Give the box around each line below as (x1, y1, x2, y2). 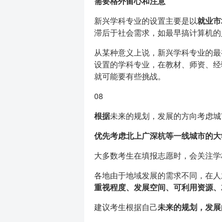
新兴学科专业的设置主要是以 (94, 15, 197, 26)
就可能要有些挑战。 (94, 70, 166, 82)
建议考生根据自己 (94, 201, 158, 213)
